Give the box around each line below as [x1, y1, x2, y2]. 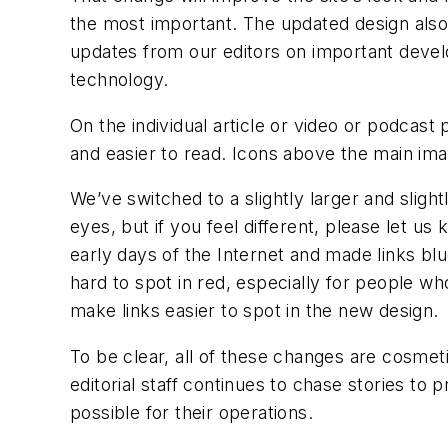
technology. [70, 69, 169, 91]
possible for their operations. [70, 401, 313, 423]
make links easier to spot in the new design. [70, 300, 439, 322]
